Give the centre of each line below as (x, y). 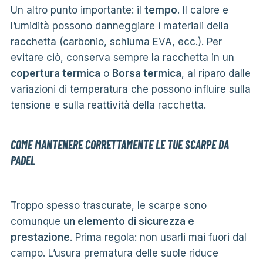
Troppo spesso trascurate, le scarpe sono (108, 205)
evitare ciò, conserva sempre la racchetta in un (122, 57)
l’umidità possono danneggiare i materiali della (119, 26)
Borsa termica (146, 73)
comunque (37, 221)
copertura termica (55, 73)
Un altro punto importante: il (77, 10)
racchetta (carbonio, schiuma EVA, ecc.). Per (116, 41)
